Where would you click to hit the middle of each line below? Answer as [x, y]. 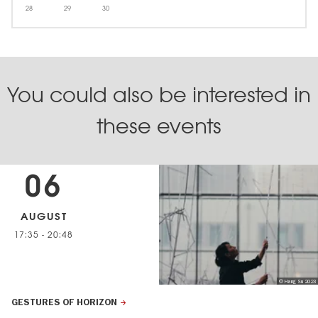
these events [159, 126]
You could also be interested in [159, 95]
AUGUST [44, 216]
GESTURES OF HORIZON [64, 303]
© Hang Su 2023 [297, 281]
